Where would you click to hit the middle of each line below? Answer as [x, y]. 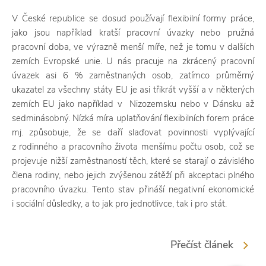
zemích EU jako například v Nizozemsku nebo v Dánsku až [133, 104]
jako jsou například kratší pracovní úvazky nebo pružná [133, 33]
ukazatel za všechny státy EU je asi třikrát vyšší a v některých [133, 90]
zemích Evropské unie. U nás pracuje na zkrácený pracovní [133, 61]
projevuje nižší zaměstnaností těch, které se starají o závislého [133, 161]
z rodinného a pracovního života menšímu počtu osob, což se [133, 147]
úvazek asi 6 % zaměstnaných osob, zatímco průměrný [133, 75]
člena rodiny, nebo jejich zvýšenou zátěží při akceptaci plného [133, 175]
